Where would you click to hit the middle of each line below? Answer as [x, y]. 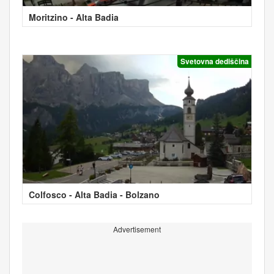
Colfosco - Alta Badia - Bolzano [94, 194]
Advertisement [137, 229]
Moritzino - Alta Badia [74, 17]
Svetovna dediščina [215, 61]
